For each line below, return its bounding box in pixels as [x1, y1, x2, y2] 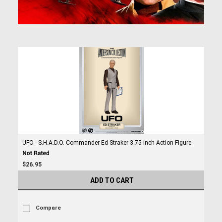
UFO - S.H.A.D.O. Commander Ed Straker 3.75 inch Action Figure [22, 139, 191, 146]
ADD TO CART [90, 176, 134, 185]
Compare [35, 205, 61, 211]
